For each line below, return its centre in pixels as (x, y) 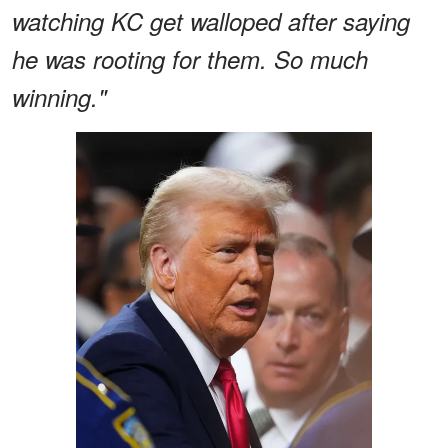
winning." (59, 96)
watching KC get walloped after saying (211, 20)
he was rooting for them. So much (190, 58)
